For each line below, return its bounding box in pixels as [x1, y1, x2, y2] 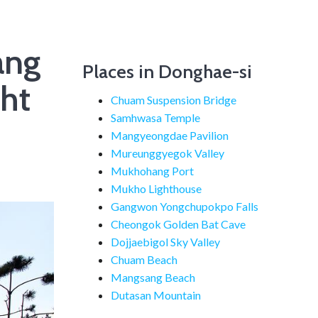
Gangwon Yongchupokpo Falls [111, 199, 258, 213]
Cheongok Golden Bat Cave [111, 217, 246, 231]
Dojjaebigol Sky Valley [111, 235, 220, 248]
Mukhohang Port [111, 164, 194, 177]
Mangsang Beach [111, 270, 195, 284]
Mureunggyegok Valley [111, 146, 224, 160]
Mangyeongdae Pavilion [111, 128, 229, 142]
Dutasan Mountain [111, 288, 201, 302]
